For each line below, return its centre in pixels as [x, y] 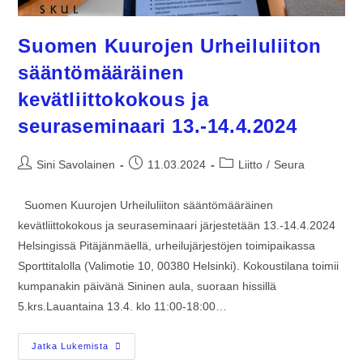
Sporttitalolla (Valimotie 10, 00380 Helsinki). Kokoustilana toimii [179, 265]
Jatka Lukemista [70, 346]
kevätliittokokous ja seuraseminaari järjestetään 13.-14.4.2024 [177, 225]
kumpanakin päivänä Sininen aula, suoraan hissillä [147, 286]
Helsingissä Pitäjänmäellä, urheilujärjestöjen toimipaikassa [167, 245]
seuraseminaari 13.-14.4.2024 [160, 126]
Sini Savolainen [76, 164]
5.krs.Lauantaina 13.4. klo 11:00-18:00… [123, 306]
